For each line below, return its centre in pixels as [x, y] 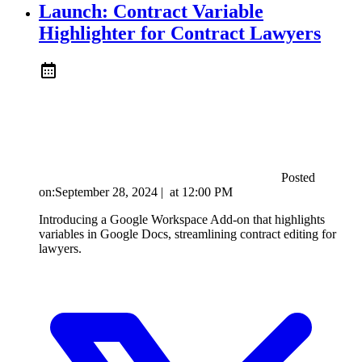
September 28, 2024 [106, 192]
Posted [298, 177]
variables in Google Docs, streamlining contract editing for [187, 234]
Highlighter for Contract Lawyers [180, 33]
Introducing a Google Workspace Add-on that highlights [182, 219]
